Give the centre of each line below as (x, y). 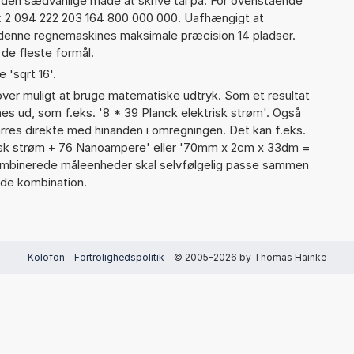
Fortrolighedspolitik (119, 257)
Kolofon (46, 257)
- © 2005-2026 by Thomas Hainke (245, 257)
